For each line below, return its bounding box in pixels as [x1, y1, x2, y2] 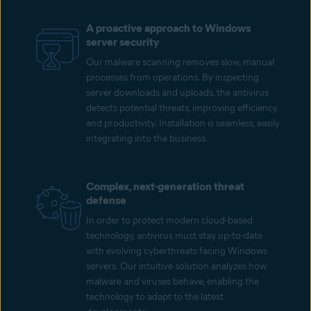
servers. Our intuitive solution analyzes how [86, 260, 267, 273]
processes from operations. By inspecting [86, 72, 259, 84]
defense [86, 194, 126, 208]
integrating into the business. [86, 133, 208, 145]
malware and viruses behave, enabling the [86, 276, 259, 288]
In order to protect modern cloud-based [86, 215, 253, 227]
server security [86, 35, 159, 49]
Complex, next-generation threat [86, 180, 244, 194]
